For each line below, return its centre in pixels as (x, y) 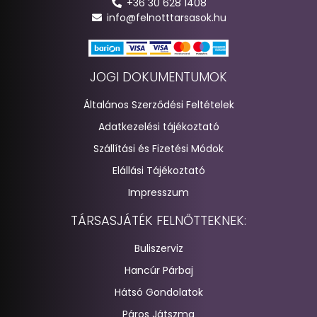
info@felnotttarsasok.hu (166, 17)
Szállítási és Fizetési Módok (158, 148)
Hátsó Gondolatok (158, 292)
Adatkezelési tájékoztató (158, 126)
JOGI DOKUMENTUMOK (158, 76)
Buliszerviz (158, 248)
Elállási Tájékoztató (158, 170)
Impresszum (158, 192)
